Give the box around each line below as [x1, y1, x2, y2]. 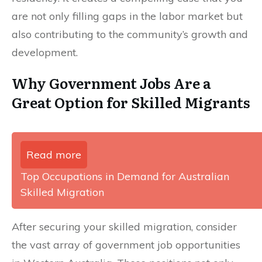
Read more [26, 147, 81, 161]
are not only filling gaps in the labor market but [12, 9, 243, 23]
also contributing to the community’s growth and [12, 27, 248, 41]
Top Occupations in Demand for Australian [20, 169, 229, 183]
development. [12, 45, 78, 59]
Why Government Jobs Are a [12, 72, 211, 93]
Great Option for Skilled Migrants [12, 91, 250, 112]
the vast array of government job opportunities [12, 237, 240, 251]
